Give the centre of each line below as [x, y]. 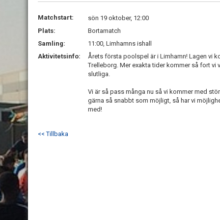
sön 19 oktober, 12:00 [118, 18]
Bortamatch [104, 31]
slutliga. [99, 74]
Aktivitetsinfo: [60, 56]
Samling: [52, 43]
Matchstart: [56, 17]
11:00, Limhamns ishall [120, 43]
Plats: [47, 31]
